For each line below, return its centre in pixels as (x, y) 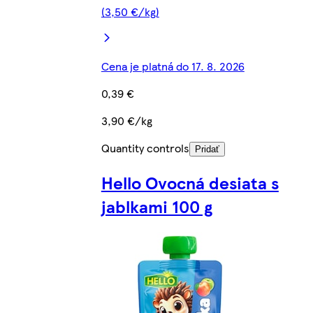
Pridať (207, 149)
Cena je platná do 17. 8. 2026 (173, 66)
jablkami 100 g (156, 206)
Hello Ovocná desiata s (190, 182)
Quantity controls (145, 147)
